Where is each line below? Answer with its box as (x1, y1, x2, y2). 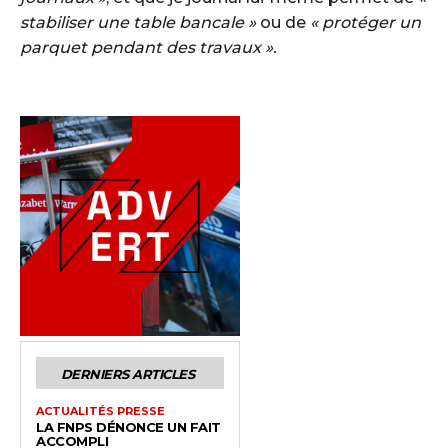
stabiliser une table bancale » (20, 12, 256, 32)
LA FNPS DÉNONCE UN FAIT (36, 418, 221, 435)
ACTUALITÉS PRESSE (36, 403, 165, 418)
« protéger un (310, 12, 421, 32)
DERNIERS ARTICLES (60, 365, 195, 382)
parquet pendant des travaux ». (20, 37, 277, 57)
